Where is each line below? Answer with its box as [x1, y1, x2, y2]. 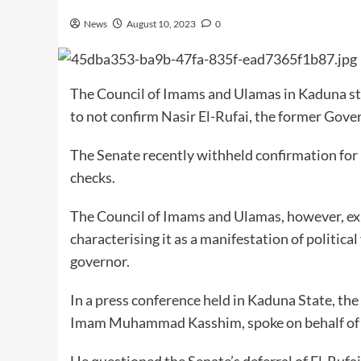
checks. [70, 168, 115, 186]
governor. [70, 251, 130, 270]
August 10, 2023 [127, 18, 196, 31]
